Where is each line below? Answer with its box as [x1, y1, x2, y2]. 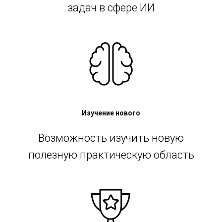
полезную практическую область [28, 149, 194, 162]
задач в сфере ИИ [67, 1, 155, 14]
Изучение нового [82, 109, 140, 117]
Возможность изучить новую [38, 132, 184, 145]
